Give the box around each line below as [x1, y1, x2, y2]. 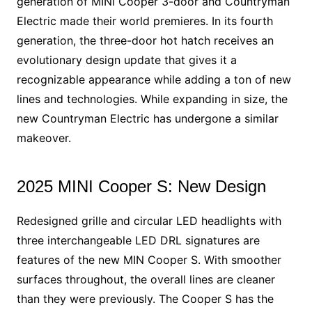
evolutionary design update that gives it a [16, 52, 237, 67]
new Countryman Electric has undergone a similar [16, 111, 279, 125]
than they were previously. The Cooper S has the [16, 291, 274, 306]
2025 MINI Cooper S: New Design [16, 176, 266, 196]
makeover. [16, 130, 71, 145]
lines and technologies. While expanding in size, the [16, 91, 288, 106]
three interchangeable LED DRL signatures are [16, 233, 260, 247]
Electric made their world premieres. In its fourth [16, 13, 273, 28]
